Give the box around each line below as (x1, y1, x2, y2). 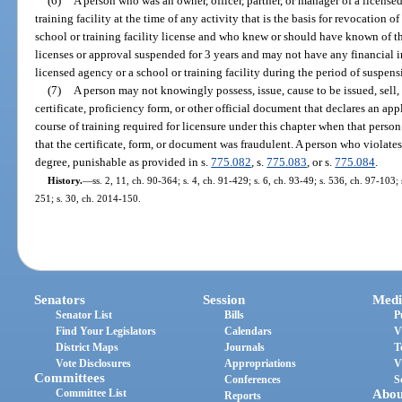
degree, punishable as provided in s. (35, 154, 212, 169)
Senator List (56, 309, 113, 322)
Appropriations (224, 357, 297, 371)
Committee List (56, 387, 127, 400)
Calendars (224, 325, 273, 338)
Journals (224, 341, 266, 354)
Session (203, 293, 246, 308)
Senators (34, 293, 86, 308)
